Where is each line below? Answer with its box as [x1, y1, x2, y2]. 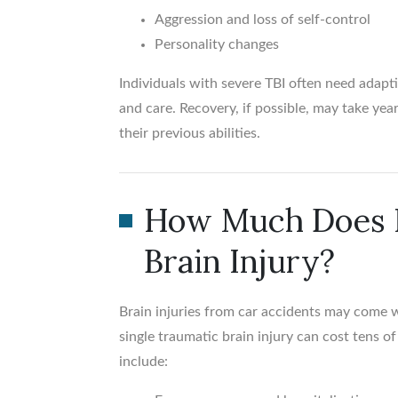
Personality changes [155, 37, 280, 52]
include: [119, 354, 169, 370]
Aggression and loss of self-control [155, 12, 371, 28]
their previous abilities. [119, 126, 261, 141]
